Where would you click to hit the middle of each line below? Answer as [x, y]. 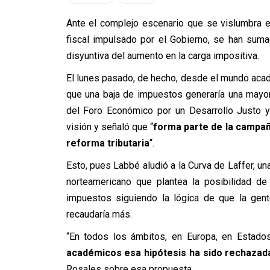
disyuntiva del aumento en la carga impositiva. [162, 56]
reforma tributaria [108, 143]
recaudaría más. [99, 214]
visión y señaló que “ [110, 127]
